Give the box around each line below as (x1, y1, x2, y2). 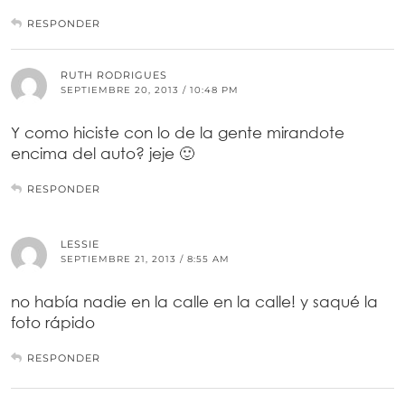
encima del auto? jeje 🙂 (11, 143, 194, 163)
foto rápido (11, 312, 95, 332)
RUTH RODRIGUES (61, 68, 167, 81)
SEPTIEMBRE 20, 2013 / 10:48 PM (61, 83, 239, 96)
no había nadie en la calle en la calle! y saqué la (11, 291, 378, 311)
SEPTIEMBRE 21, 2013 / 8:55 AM (61, 252, 230, 265)
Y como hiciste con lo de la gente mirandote (11, 122, 344, 142)
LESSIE (61, 237, 99, 250)
